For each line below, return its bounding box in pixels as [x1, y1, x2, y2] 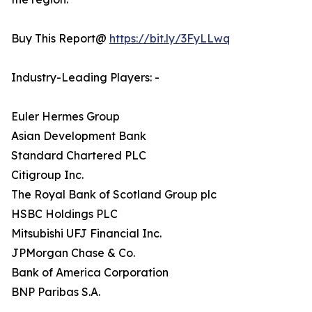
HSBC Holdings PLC [11, 207, 120, 221]
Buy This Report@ [11, 31, 109, 46]
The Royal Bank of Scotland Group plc [11, 187, 219, 202]
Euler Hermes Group [11, 109, 123, 124]
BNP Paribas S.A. [11, 285, 102, 299]
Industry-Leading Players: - [11, 70, 161, 85]
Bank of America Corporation [11, 265, 171, 280]
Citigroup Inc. [11, 168, 86, 182]
